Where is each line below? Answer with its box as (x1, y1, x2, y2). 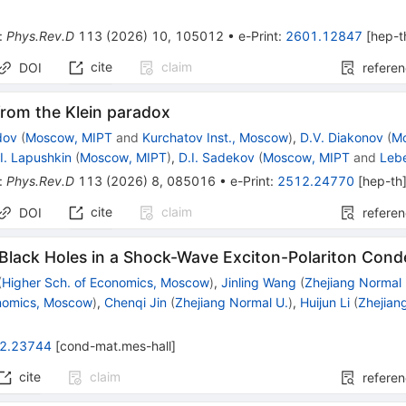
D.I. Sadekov (179, 150, 256, 166)
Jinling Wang (221, 275, 297, 291)
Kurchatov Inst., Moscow (142, 130, 289, 146)
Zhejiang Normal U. (175, 295, 289, 311)
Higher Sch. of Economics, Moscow (2, 275, 210, 291)
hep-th (362, 173, 403, 189)
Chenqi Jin (104, 295, 168, 311)
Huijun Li (300, 295, 351, 311)
